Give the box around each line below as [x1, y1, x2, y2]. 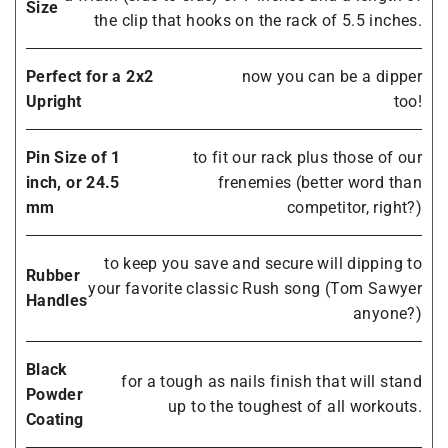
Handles [26, 291, 88, 311]
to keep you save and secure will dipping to [104, 253, 422, 273]
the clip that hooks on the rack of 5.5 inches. [94, 10, 422, 30]
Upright [26, 91, 82, 111]
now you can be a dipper [241, 66, 422, 86]
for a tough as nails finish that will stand [121, 372, 422, 392]
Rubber [26, 266, 81, 286]
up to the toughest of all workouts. [168, 397, 422, 417]
